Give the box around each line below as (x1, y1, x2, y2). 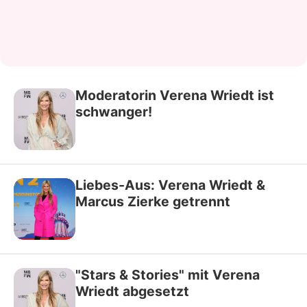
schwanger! (75, 103, 152, 120)
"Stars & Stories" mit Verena (75, 266, 260, 283)
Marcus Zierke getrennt (75, 193, 230, 210)
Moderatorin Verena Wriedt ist (75, 86, 274, 103)
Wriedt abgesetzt (75, 282, 189, 299)
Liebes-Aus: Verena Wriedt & (75, 176, 265, 193)
